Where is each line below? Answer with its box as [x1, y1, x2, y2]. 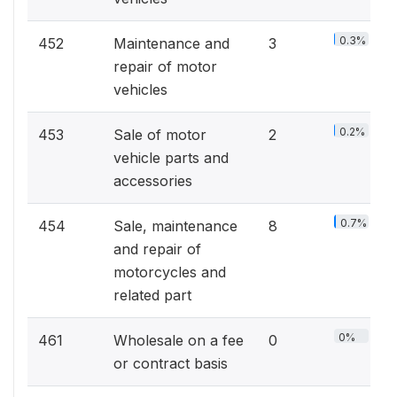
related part [113, 286, 191, 304]
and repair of [113, 240, 201, 258]
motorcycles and [113, 263, 226, 281]
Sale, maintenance [113, 217, 237, 235]
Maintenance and [113, 35, 230, 52]
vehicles [113, 81, 167, 98]
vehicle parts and [113, 149, 229, 167]
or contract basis [113, 354, 228, 372]
